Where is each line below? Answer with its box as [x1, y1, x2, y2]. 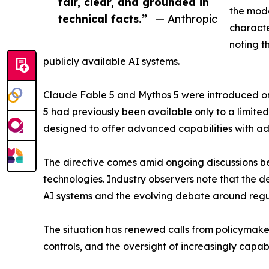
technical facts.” [58, 11, 147, 25]
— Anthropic [156, 11, 217, 25]
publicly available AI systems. [43, 55, 180, 67]
